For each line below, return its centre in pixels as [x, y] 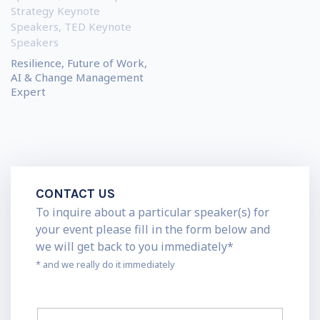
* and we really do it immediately [105, 265]
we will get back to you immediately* [135, 247]
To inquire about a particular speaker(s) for [152, 212]
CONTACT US [75, 194]
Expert [28, 92]
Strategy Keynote [55, 11]
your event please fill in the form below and [153, 230]
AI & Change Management [77, 77]
